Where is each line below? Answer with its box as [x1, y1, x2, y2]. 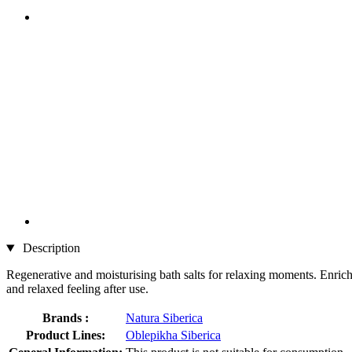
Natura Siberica [126, 311, 203, 325]
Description [19, 241, 80, 255]
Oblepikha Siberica [126, 328, 221, 343]
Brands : [42, 311, 89, 325]
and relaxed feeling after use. [6, 282, 148, 296]
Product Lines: [26, 328, 105, 343]
